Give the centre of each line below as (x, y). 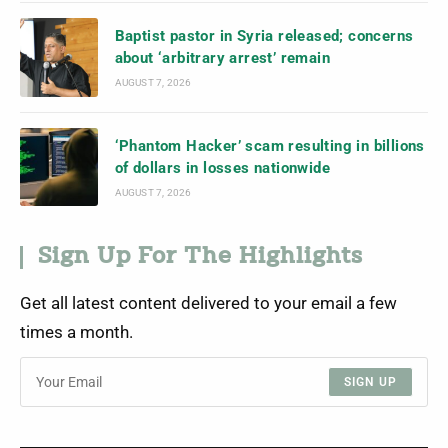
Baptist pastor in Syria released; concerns (264, 36)
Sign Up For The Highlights (200, 257)
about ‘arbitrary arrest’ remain (222, 58)
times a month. (76, 332)
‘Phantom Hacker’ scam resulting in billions (269, 145)
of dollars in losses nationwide (222, 167)
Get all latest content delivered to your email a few (208, 303)
